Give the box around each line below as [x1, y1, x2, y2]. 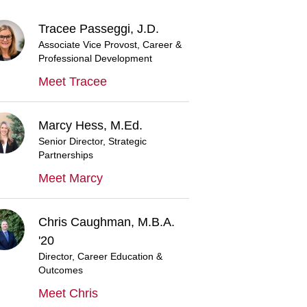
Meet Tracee [38, 75, 107, 88]
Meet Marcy [38, 171, 103, 185]
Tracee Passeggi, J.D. [38, 22, 159, 36]
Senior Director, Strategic [38, 136, 147, 147]
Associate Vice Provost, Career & [38, 40, 182, 50]
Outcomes [38, 265, 83, 275]
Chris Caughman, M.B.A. [38, 215, 175, 229]
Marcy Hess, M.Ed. [38, 119, 143, 132]
